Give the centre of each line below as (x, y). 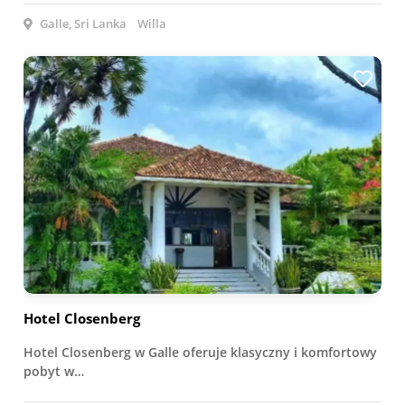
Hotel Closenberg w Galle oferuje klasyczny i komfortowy (200, 352)
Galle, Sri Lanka (82, 23)
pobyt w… (54, 371)
